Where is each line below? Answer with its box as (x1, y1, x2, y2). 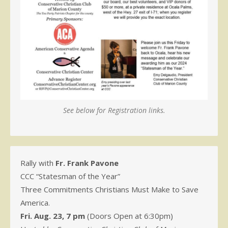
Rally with (20, 158, 55, 168)
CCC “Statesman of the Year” (20, 171, 120, 182)
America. (20, 197, 50, 208)
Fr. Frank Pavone (55, 158, 119, 168)
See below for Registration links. (63, 105, 165, 116)
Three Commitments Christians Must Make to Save (20, 184, 198, 195)
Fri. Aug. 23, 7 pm (20, 211, 85, 221)
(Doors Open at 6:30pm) (85, 211, 173, 221)
